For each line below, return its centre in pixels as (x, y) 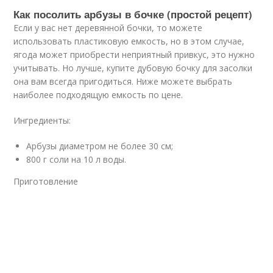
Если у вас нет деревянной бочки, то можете (108, 27)
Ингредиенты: (42, 120)
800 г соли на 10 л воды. (76, 159)
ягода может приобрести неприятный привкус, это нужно (134, 54)
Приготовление (46, 181)
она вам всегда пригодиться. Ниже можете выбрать (123, 81)
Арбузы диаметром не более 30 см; (100, 146)
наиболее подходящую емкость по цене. (98, 94)
